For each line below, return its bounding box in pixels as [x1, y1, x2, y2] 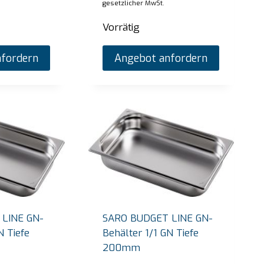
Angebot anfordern [114, 51, 208, 65]
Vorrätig [103, 21, 140, 35]
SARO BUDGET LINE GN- [103, 211, 213, 225]
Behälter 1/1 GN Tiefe [103, 226, 199, 240]
